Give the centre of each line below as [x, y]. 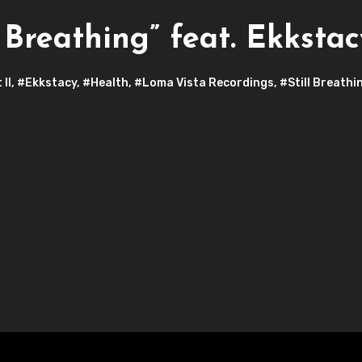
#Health [105, 82]
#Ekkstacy [47, 82]
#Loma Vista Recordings [204, 82]
